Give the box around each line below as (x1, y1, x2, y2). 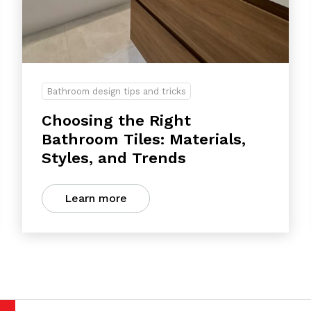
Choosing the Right (42, 112, 191, 129)
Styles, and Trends (42, 149, 186, 167)
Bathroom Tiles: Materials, (42, 131, 246, 148)
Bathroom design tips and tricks (47, 86, 186, 96)
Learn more (65, 192, 127, 205)
